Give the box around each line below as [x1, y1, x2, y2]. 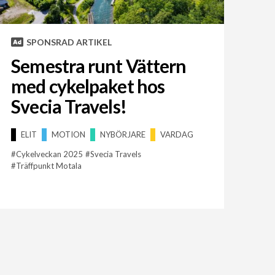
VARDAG [160, 130, 194, 140]
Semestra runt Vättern [11, 55, 187, 77]
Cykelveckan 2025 [16, 149, 83, 160]
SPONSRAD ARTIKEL [26, 37, 112, 48]
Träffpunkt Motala [16, 161, 82, 171]
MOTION [52, 130, 86, 140]
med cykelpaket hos [11, 75, 165, 98]
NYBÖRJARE [100, 130, 146, 140]
